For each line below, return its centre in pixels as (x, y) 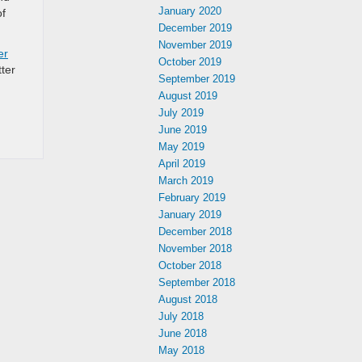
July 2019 (181, 113)
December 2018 (195, 232)
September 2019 (197, 79)
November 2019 (195, 45)
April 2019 (182, 164)
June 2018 (183, 333)
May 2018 (181, 350)
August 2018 (188, 299)
